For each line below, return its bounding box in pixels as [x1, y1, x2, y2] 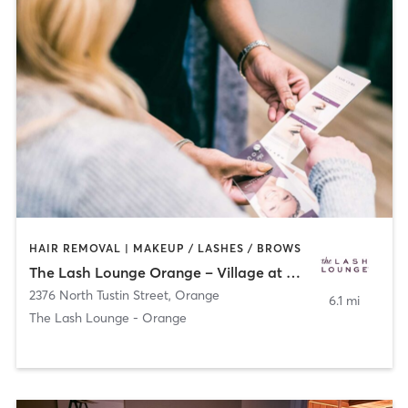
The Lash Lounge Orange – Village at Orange [285, 262, 301, 281]
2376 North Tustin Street [28, 286, 168, 303]
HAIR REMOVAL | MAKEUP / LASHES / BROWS [28, 241, 301, 256]
